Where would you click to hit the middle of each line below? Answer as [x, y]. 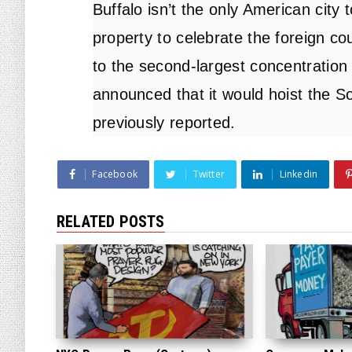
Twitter [209, 174]
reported [200, 123]
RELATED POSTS [111, 222]
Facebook [115, 174]
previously [131, 123]
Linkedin [299, 174]
